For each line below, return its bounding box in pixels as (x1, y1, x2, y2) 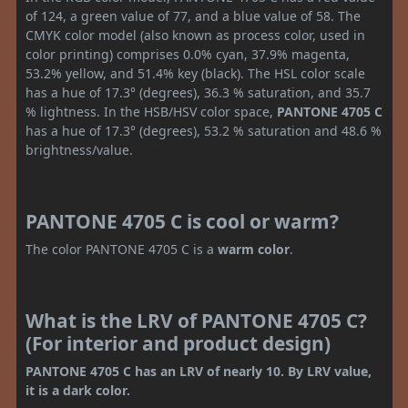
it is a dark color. (25, 382, 130, 400)
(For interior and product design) (25, 331, 331, 357)
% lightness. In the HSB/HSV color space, (25, 103, 277, 121)
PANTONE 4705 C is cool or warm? (25, 209, 339, 235)
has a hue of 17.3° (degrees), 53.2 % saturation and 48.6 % (25, 122, 382, 140)
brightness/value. (25, 141, 133, 159)
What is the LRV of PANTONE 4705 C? (25, 308, 367, 334)
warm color (218, 240, 290, 259)
